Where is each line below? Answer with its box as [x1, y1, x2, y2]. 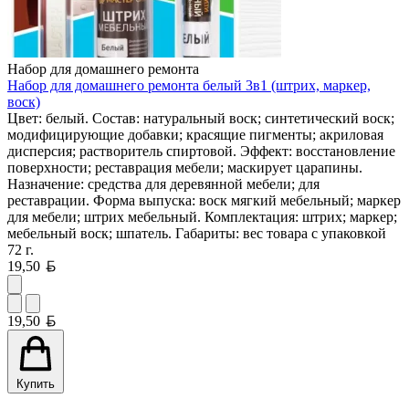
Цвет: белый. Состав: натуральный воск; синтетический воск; [7, 110, 394, 126]
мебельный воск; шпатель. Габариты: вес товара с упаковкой [7, 225, 386, 241]
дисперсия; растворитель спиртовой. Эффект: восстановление [7, 142, 395, 159]
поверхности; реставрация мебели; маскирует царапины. [7, 159, 362, 175]
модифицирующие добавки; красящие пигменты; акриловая [7, 126, 383, 142]
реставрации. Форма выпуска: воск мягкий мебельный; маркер [7, 192, 401, 208]
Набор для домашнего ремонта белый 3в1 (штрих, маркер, [7, 77, 371, 93]
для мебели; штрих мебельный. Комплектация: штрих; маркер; [7, 208, 397, 225]
